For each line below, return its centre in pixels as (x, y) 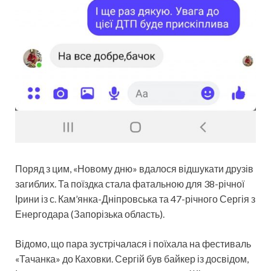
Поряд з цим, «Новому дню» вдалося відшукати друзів (134, 168)
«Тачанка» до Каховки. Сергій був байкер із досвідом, (132, 258)
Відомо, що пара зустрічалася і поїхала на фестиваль (133, 243)
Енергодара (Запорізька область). (90, 214)
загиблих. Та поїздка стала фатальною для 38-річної (130, 183)
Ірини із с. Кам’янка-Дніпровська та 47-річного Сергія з (135, 198)
